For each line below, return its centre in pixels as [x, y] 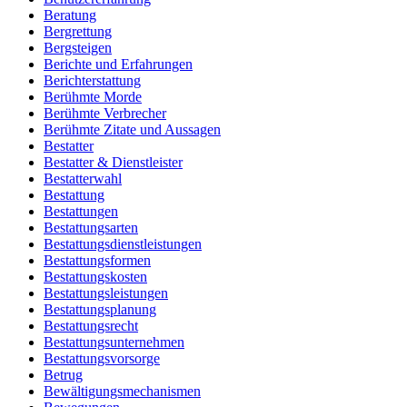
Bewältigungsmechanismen [122, 392]
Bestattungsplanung [100, 310]
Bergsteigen [78, 48]
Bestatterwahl [83, 179]
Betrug [63, 375]
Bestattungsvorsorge [102, 359]
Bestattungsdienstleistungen [123, 244]
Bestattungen [81, 212]
